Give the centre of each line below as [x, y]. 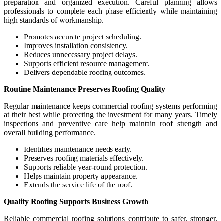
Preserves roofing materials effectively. [84, 158]
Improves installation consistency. [76, 45]
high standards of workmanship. [54, 20]
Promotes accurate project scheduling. [82, 37]
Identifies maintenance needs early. [78, 149]
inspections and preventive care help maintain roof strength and [110, 123]
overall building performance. [50, 132]
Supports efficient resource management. [87, 63]
